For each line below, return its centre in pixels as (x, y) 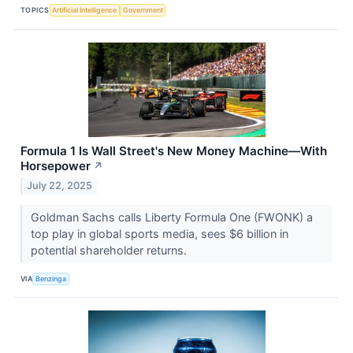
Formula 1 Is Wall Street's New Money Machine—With (174, 150)
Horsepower (56, 165)
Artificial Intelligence (85, 10)
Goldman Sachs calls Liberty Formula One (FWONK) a (171, 217)
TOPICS (35, 10)
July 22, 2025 (60, 186)
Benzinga (51, 278)
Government (143, 10)
